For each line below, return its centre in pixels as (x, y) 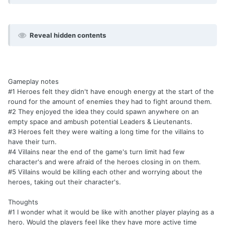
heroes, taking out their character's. (65, 182)
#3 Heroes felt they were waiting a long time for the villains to (106, 131)
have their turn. (32, 141)
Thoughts (23, 202)
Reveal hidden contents (68, 35)
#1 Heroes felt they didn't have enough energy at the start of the (111, 91)
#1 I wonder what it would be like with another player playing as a (111, 212)
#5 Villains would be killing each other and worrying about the (105, 172)
